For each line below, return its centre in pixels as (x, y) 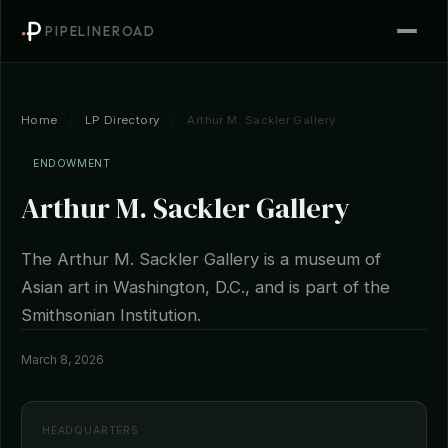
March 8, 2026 (62, 359)
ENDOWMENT (72, 163)
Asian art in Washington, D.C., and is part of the (205, 287)
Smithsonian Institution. (111, 315)
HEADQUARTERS (90, 430)
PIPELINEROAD (101, 30)
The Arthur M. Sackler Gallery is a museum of (201, 259)
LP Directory (122, 120)
